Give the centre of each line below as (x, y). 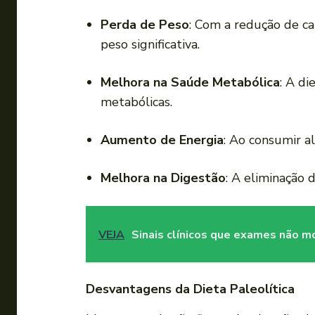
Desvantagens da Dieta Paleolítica (190, 289)
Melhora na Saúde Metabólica (190, 83)
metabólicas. (136, 102)
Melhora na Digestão (163, 178)
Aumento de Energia (162, 140)
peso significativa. (150, 45)
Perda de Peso (145, 25)
